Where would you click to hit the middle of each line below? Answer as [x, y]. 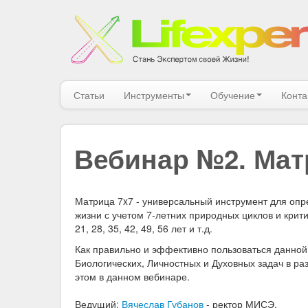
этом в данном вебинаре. [132, 276]
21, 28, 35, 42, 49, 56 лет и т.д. [144, 228]
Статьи [89, 95]
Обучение [233, 95]
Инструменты [154, 95]
